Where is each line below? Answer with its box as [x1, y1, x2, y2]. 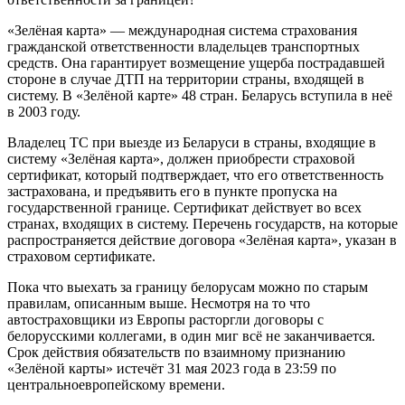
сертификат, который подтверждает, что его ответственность [7, 166, 383, 183]
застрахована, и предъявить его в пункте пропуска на [7, 183, 337, 199]
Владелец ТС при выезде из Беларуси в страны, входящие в [7, 134, 376, 150]
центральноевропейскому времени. [7, 376, 225, 392]
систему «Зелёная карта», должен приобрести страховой [7, 150, 355, 166]
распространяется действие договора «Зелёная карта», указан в [7, 231, 397, 248]
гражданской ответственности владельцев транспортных [7, 38, 360, 54]
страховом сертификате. [7, 248, 155, 264]
